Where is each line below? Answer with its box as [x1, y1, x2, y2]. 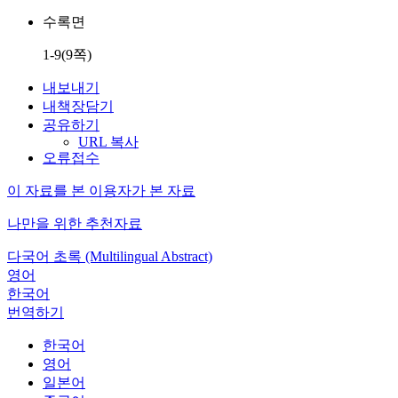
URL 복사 [78, 134, 139, 149]
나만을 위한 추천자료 [7, 216, 142, 231]
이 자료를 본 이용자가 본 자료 [7, 183, 195, 198]
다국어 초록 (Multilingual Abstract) [7, 249, 212, 264]
